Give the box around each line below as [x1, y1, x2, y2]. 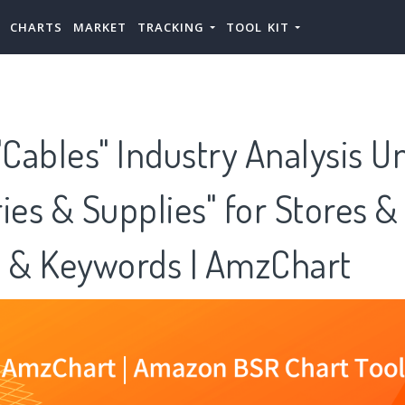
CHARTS [10, 19, 62, 35]
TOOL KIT [226, 19, 295, 35]
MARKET [73, 19, 127, 35]
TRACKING [137, 19, 210, 35]
